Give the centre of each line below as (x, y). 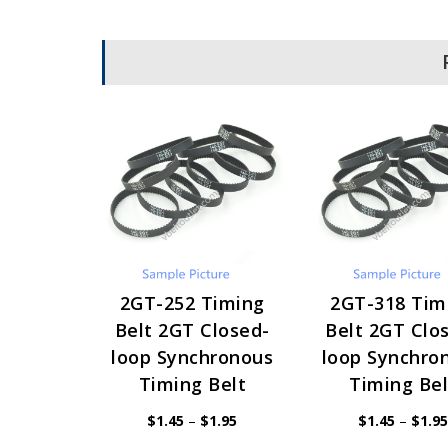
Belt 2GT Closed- (192, 330)
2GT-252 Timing (192, 303)
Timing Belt (192, 384)
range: (256, 433)
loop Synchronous (192, 357)
